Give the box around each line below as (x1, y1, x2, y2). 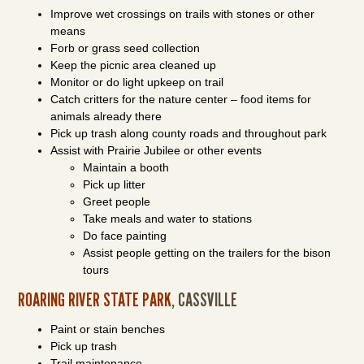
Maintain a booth (83, 161, 170, 174)
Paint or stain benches (50, 323, 166, 336)
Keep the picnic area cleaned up (50, 58, 217, 71)
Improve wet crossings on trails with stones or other (50, 7, 315, 20)
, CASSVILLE (171, 288, 238, 311)
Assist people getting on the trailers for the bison (83, 246, 331, 259)
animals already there (50, 110, 162, 123)
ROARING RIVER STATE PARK (18, 288, 172, 311)
